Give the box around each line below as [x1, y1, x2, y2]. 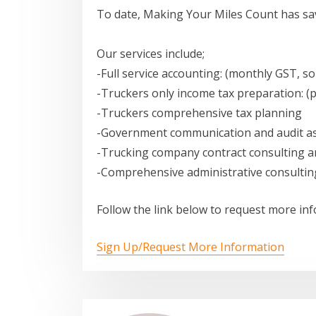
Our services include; [97, 46, 205, 62]
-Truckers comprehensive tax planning [97, 105, 302, 121]
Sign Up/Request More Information [97, 239, 284, 255]
